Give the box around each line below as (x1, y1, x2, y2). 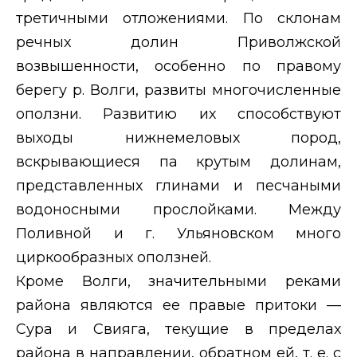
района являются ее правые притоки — (16, 296, 341, 314)
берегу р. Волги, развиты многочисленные (16, 80, 341, 99)
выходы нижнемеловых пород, (16, 128, 341, 147)
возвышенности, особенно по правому (16, 57, 341, 75)
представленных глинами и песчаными (16, 176, 341, 194)
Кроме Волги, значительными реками (16, 272, 341, 290)
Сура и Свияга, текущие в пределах (16, 320, 341, 338)
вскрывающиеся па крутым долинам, (16, 152, 341, 171)
